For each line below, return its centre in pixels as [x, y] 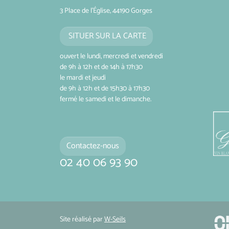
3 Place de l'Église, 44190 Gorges [106, 11]
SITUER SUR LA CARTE [106, 36]
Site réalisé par [82, 219]
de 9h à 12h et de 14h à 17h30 [101, 67]
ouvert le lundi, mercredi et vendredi [111, 56]
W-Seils [115, 219]
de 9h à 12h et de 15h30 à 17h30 [105, 88]
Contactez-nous [93, 146]
